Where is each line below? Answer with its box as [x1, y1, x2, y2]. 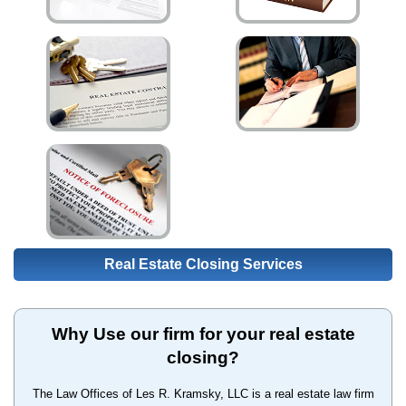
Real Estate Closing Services [103, 256, 303, 272]
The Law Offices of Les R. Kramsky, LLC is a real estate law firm [32, 386, 374, 401]
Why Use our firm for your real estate [51, 324, 355, 343]
